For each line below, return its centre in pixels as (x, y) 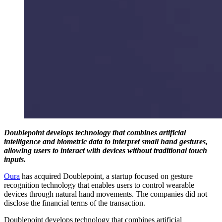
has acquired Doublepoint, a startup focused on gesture (106, 176)
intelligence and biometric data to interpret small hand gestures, (106, 141)
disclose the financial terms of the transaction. (75, 203)
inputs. (15, 159)
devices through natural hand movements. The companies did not (106, 194)
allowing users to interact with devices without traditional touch (106, 150)
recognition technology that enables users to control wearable (99, 185)
